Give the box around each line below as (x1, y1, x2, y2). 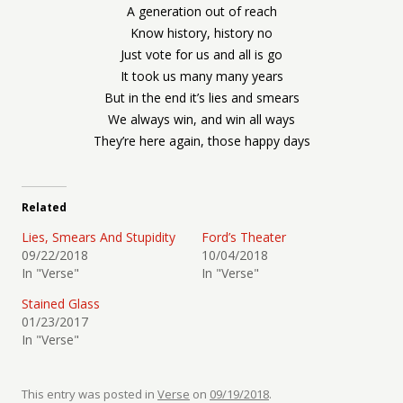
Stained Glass (22, 295, 100, 312)
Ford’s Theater (201, 228, 286, 246)
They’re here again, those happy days (93, 132, 310, 149)
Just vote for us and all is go (121, 46, 282, 63)
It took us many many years (120, 67, 283, 85)
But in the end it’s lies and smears (103, 89, 300, 106)
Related (22, 200, 67, 215)
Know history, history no (130, 24, 273, 41)
